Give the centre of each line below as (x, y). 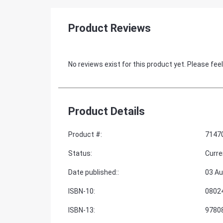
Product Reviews (110, 28)
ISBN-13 (81, 210)
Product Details (107, 111)
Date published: (93, 172)
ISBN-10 (81, 191)
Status (79, 153)
